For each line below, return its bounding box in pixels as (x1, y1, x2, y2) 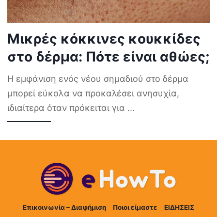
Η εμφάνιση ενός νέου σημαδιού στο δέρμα (7, 74, 188, 84)
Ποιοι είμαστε (113, 203, 157, 212)
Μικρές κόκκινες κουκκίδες (7, 31, 201, 47)
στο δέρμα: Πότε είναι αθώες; (7, 48, 209, 65)
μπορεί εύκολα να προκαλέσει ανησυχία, (7, 88, 179, 99)
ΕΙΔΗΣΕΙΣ (164, 203, 194, 212)
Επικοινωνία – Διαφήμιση (23, 203, 106, 212)
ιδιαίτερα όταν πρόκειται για (7, 103, 127, 113)
